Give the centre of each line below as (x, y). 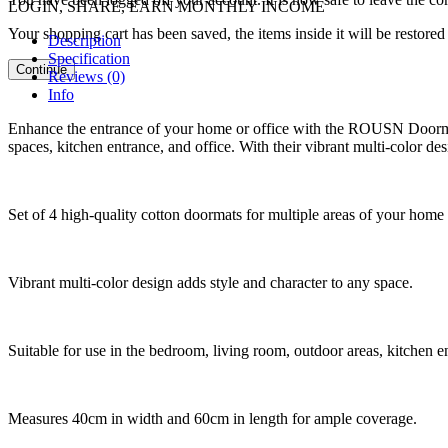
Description (84, 41)
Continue (41, 69)
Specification (89, 59)
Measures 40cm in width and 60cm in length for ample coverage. (212, 419)
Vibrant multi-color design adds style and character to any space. (210, 283)
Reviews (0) (86, 77)
